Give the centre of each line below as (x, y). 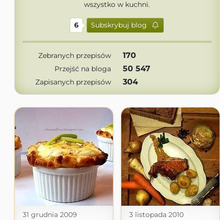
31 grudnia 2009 (50, 215)
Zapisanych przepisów (73, 82)
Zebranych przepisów (75, 55)
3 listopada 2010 (156, 215)
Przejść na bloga (83, 69)
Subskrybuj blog (119, 25)
